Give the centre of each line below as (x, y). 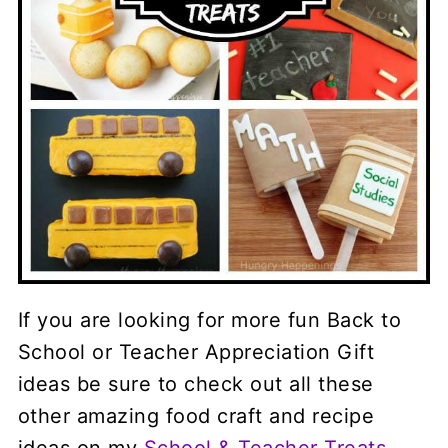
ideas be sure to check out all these (195, 383)
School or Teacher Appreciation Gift (196, 351)
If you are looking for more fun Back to (209, 319)
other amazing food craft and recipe (196, 415)
